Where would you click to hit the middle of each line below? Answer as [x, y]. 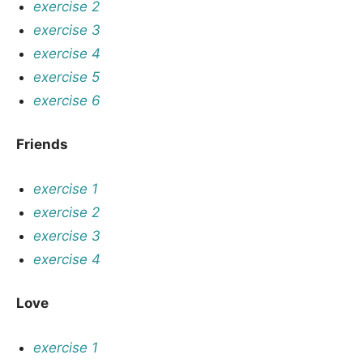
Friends [42, 144]
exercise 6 [67, 100]
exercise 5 [67, 77]
